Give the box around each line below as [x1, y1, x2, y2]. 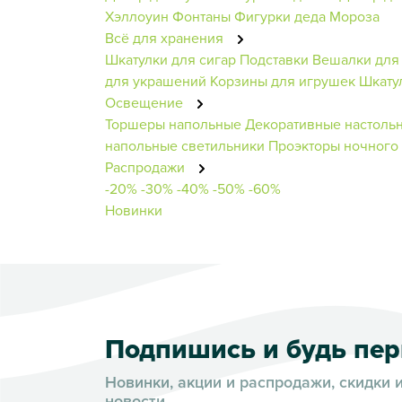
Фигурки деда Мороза [234, 5, 380, 26]
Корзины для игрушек [210, 70, 355, 91]
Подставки [240, 48, 309, 69]
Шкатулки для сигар [105, 48, 236, 69]
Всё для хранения [105, 27, 227, 48]
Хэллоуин [105, 5, 169, 26]
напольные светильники [105, 135, 265, 155]
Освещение [105, 92, 187, 112]
